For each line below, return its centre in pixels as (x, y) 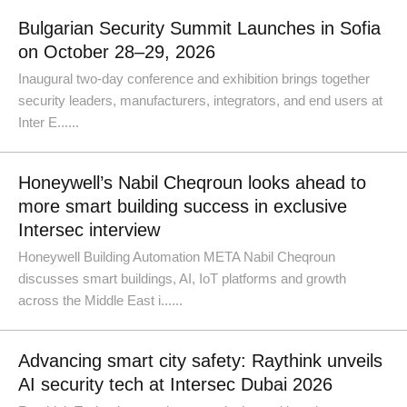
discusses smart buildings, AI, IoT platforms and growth (182, 278)
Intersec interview (89, 230)
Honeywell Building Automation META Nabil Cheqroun (177, 257)
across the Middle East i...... (100, 300)
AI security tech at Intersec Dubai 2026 (175, 384)
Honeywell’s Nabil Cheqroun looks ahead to (192, 183)
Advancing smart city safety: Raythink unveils (200, 361)
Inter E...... (49, 122)
